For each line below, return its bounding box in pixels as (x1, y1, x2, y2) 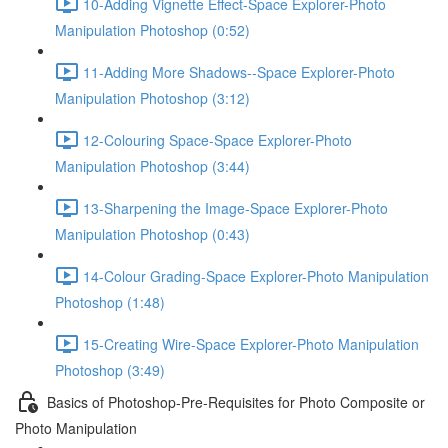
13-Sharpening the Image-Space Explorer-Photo (83, 197, 388, 218)
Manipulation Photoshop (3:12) (55, 88, 250, 108)
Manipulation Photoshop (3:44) (55, 156, 250, 176)
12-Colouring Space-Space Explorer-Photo (83, 129, 352, 150)
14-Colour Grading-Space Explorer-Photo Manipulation (83, 265, 429, 286)
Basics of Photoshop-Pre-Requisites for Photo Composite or (47, 391, 425, 412)
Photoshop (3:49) (55, 360, 165, 380)
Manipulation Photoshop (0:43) (55, 224, 250, 244)
